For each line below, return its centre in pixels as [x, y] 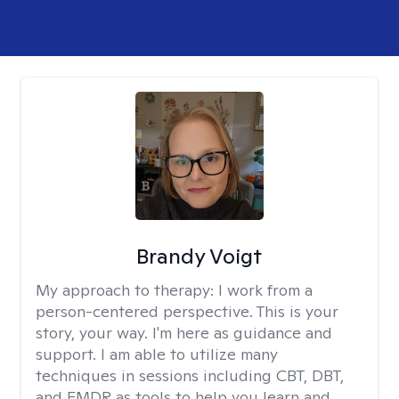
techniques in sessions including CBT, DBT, [190, 375]
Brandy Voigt [199, 256]
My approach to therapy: [127, 290]
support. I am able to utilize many [157, 354]
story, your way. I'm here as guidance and [184, 333]
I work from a [265, 290]
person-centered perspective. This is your [187, 311]
